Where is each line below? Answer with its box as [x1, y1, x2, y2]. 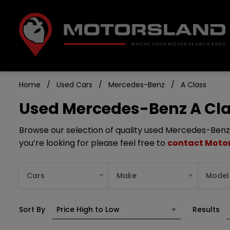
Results [193, 204, 220, 215]
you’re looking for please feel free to [19, 137, 167, 149]
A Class [181, 80, 206, 90]
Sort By [19, 204, 45, 215]
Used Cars [56, 80, 92, 90]
